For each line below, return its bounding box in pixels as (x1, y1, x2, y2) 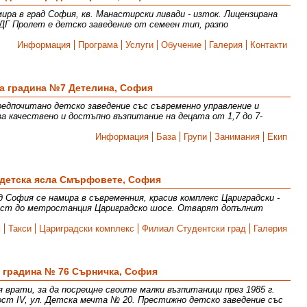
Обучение (161, 40, 202, 50)
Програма (78, 40, 119, 50)
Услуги (125, 40, 154, 50)
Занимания (214, 132, 260, 142)
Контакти (250, 40, 288, 50)
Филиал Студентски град (142, 223, 247, 234)
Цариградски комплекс (39, 223, 135, 234)
